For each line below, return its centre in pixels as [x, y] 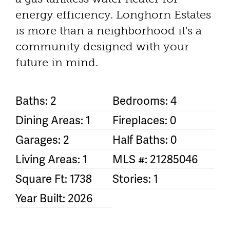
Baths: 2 [36, 101]
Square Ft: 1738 [54, 179]
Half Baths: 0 [145, 140]
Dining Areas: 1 [53, 120]
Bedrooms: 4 [145, 101]
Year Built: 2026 [54, 198]
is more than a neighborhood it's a [109, 31]
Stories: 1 [135, 179]
